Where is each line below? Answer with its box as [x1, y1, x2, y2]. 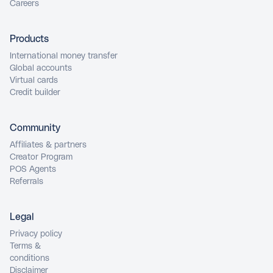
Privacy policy [10, 230, 62, 239]
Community [10, 123, 60, 133]
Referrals [10, 177, 43, 186]
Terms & [10, 242, 41, 251]
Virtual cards [10, 76, 58, 85]
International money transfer [10, 52, 118, 61]
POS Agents [10, 165, 56, 174]
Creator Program [10, 153, 73, 162]
